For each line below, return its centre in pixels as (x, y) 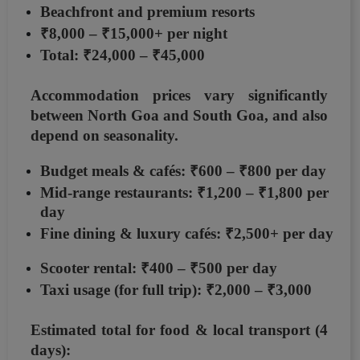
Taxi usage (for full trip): (123, 290)
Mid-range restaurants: (119, 193)
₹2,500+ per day (279, 234)
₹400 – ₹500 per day (209, 268)
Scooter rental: (90, 268)
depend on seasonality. (104, 136)
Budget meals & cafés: (115, 171)
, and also (296, 116)
